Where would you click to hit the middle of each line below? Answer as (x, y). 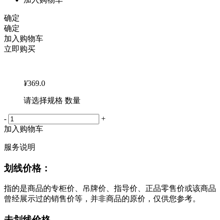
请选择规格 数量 (52, 101)
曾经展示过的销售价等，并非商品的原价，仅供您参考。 (102, 199)
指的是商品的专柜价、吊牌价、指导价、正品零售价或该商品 (110, 189)
